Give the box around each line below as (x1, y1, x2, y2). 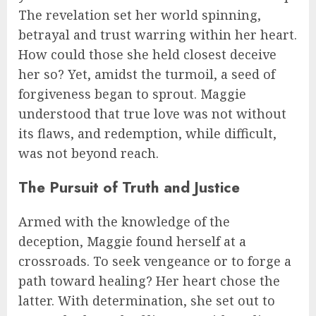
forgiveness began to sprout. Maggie (18, 85, 246, 103)
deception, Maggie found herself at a (18, 233, 246, 250)
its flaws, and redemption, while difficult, (18, 125, 276, 142)
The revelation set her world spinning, (18, 6, 261, 24)
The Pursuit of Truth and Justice (18, 176, 240, 199)
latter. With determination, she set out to (18, 292, 275, 310)
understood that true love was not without (18, 105, 286, 123)
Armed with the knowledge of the (18, 213, 230, 231)
